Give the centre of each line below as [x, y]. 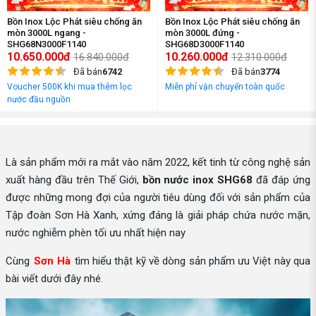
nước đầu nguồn [39, 99]
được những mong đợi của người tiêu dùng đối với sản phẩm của [158, 197]
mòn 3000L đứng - [202, 33]
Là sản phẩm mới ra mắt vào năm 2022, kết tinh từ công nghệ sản [158, 162]
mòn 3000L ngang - [47, 33]
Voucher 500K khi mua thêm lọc [69, 87]
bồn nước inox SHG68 [197, 180]
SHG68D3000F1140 [205, 44]
